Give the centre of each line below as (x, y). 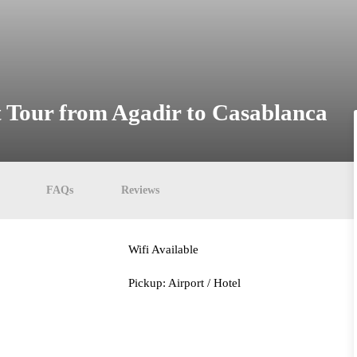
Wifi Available (164, 249)
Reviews (140, 190)
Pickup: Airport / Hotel (185, 283)
